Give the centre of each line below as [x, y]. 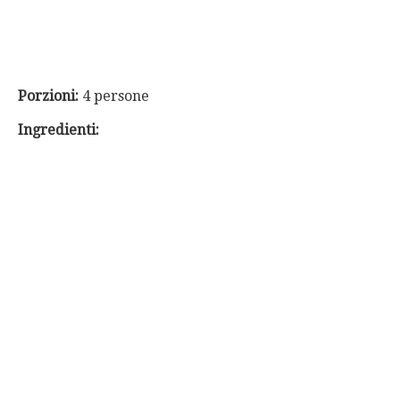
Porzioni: [50, 96]
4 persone [116, 96]
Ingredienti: [58, 129]
